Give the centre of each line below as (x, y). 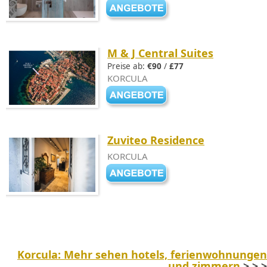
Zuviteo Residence (156, 140)
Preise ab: (127, 66)
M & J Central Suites (160, 53)
